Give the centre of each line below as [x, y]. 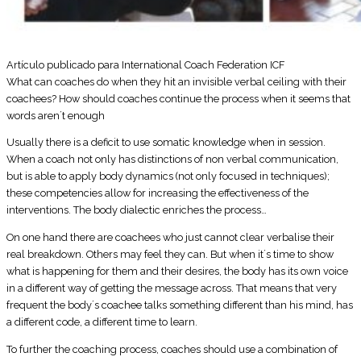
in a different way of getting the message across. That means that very [172, 288]
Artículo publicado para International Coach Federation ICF [145, 64]
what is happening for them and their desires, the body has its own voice [177, 272]
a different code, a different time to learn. [102, 322]
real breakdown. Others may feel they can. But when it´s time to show [170, 255]
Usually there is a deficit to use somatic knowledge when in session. [166, 143]
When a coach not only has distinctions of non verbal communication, [172, 160]
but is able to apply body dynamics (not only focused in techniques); [168, 176]
